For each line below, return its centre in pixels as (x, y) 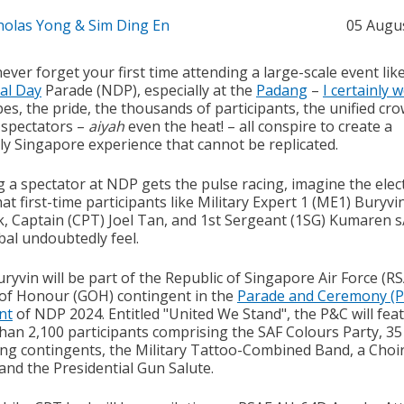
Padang (281, 91)
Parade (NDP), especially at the (148, 91)
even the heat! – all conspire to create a (258, 127)
